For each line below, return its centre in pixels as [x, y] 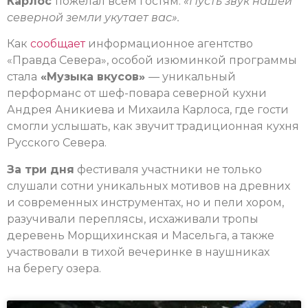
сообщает [58, 44]
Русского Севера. [57, 143]
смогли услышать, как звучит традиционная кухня [153, 126]
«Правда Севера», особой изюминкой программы [152, 60]
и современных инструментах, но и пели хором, [145, 202]
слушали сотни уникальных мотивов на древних [148, 186]
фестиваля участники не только [168, 169]
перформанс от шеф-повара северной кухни [137, 93]
